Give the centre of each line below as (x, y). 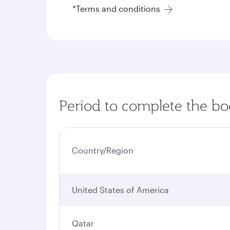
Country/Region (103, 150)
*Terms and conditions (117, 8)
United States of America (120, 189)
